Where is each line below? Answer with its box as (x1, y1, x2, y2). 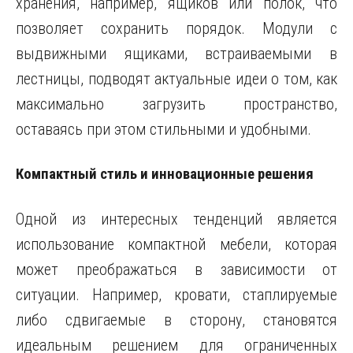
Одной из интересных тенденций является (16, 210, 337, 229)
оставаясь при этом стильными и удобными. (16, 120, 311, 139)
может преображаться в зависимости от (16, 260, 337, 279)
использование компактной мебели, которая (16, 235, 337, 254)
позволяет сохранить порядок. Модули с (16, 19, 337, 38)
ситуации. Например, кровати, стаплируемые (16, 285, 337, 304)
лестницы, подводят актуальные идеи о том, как (16, 69, 337, 88)
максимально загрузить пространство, (16, 95, 337, 113)
